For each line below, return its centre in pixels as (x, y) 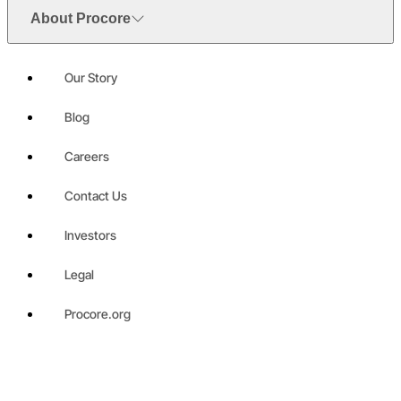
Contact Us (96, 195)
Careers (87, 156)
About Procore (81, 18)
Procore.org (98, 313)
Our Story (91, 77)
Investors (90, 235)
